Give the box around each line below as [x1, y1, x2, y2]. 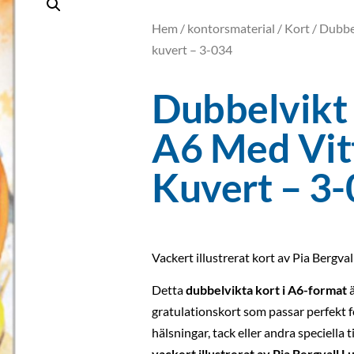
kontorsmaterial [187, 21, 275, 36]
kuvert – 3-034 [152, 42, 232, 57]
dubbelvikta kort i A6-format [186, 282, 347, 298]
